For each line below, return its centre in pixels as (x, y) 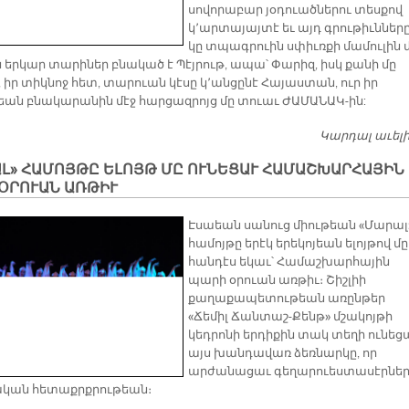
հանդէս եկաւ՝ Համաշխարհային (289, 262)
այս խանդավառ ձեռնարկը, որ (283, 354)
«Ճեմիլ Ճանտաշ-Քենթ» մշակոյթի (290, 317)
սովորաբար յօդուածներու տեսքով (295, 10)
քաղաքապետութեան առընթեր (287, 299)
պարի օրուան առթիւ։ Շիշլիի (277, 281)
